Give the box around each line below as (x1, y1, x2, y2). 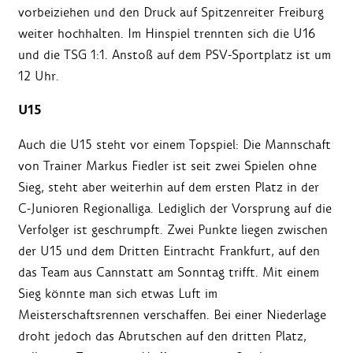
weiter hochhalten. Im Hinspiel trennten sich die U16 (18, 25, 315, 43)
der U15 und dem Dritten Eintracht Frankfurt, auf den (18, 243, 320, 260)
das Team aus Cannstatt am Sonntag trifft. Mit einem (18, 264, 319, 281)
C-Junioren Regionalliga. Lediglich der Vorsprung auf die (18, 200, 332, 217)
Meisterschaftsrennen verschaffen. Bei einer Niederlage (18, 307, 326, 324)
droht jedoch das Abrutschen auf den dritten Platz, (18, 328, 307, 345)
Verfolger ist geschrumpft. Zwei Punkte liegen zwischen (18, 221, 328, 239)
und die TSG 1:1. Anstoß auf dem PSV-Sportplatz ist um (18, 46, 331, 64)
